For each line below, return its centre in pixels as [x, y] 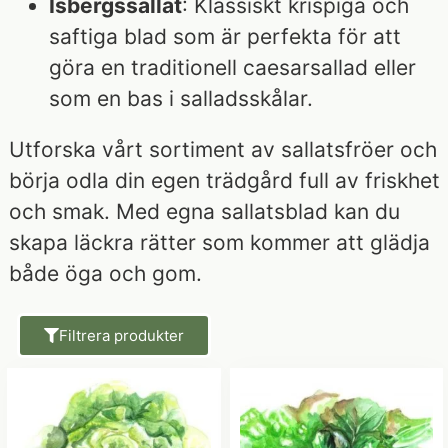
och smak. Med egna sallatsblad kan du [204, 211]
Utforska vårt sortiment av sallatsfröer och [223, 149]
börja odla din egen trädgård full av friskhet [224, 180]
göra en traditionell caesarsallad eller [232, 67]
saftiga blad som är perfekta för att [225, 36]
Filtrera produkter [121, 336]
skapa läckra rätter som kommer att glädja [219, 242]
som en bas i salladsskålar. [181, 98]
